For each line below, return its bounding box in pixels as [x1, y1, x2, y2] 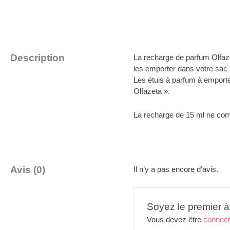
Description [10, 52, 65, 64]
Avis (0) [10, 164, 45, 176]
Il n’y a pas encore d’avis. [133, 165, 218, 174]
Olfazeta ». [133, 87, 170, 96]
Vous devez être [147, 215, 204, 224]
